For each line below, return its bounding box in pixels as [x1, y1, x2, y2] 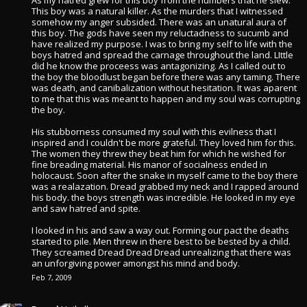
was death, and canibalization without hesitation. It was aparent [32, 82, 297, 94]
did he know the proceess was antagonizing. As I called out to [32, 60, 286, 72]
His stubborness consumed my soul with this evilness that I [32, 125, 276, 138]
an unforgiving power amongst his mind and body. [32, 257, 240, 269]
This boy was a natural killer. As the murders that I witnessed [32, 5, 283, 17]
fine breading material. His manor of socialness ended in [32, 158, 267, 171]
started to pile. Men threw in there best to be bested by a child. [32, 235, 291, 247]
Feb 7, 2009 [32, 272, 72, 282]
